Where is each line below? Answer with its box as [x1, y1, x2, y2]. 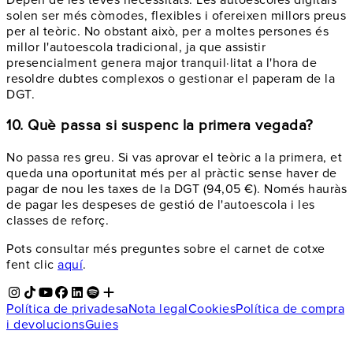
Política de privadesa [6, 301, 128, 317]
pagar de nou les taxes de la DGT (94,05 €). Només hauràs [6, 181, 347, 197]
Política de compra [236, 301, 344, 317]
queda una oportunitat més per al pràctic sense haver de [6, 165, 337, 181]
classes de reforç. [6, 213, 109, 229]
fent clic [6, 257, 58, 273]
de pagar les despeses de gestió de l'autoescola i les [6, 197, 315, 213]
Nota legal [128, 301, 188, 317]
